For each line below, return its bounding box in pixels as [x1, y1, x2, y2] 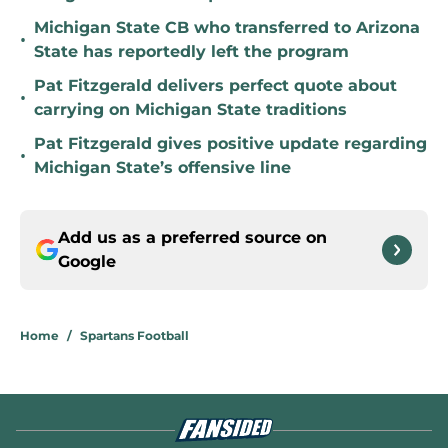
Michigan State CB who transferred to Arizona [34, 18, 420, 38]
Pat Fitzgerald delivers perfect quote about [34, 76, 397, 96]
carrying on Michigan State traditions [34, 100, 347, 120]
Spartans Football [80, 328, 189, 344]
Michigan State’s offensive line [34, 158, 291, 178]
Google [58, 252, 116, 272]
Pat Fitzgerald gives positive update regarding [34, 134, 427, 154]
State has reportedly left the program [34, 42, 349, 62]
